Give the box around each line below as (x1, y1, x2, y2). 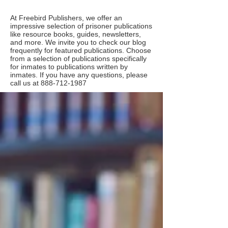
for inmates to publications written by (10, 62, 128, 71)
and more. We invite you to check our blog (10, 38, 146, 46)
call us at (10, 78, 41, 87)
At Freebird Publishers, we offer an (10, 13, 122, 22)
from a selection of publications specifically (10, 54, 147, 63)
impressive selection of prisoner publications (10, 21, 152, 30)
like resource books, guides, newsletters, (10, 30, 141, 38)
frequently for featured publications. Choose (10, 46, 151, 54)
